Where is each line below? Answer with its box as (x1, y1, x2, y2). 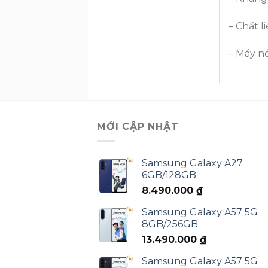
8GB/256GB (142, 218, 198, 230)
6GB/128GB (142, 169, 196, 181)
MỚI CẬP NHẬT (97, 120, 179, 132)
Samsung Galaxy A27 (142, 157, 243, 169)
